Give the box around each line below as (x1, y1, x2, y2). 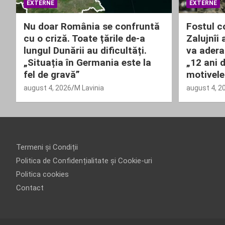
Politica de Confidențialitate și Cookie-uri (16, 156, 152, 165)
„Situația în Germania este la (24, 56, 151, 68)
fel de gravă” (24, 68, 80, 80)
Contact (16, 183, 44, 192)
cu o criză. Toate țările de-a (24, 32, 145, 44)
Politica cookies (16, 169, 69, 179)
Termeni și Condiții (16, 142, 78, 152)
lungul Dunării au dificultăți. (24, 44, 147, 56)
